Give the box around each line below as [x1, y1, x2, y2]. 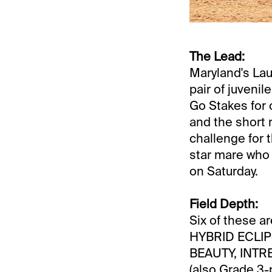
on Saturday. [189, 163, 258, 180]
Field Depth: [189, 196, 258, 212]
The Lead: [189, 49, 245, 65]
